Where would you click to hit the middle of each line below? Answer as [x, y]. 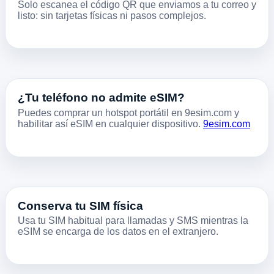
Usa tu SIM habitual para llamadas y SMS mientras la [133, 221]
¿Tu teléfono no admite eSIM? [101, 97]
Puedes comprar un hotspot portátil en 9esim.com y [128, 113]
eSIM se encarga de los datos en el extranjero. [118, 232]
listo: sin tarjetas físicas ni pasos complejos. [112, 15]
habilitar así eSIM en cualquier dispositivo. [110, 124]
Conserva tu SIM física [80, 206]
